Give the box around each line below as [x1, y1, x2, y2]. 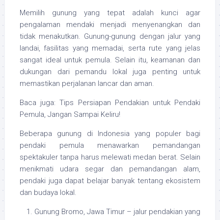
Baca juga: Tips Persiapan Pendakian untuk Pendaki [20, 98, 200, 108]
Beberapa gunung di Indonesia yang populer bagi [20, 129, 200, 138]
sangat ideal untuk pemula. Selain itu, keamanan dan [20, 55, 200, 65]
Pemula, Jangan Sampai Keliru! [20, 110, 120, 119]
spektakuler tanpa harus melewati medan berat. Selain [20, 153, 200, 162]
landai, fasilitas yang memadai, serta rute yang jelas [20, 44, 200, 53]
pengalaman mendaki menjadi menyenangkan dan [20, 20, 200, 29]
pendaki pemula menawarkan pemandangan [20, 141, 200, 150]
